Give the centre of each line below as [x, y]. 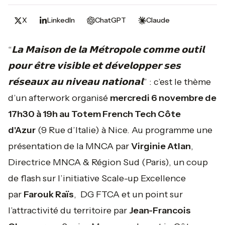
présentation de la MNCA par [70, 146]
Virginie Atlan [161, 146]
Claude [158, 20]
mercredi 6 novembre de [163, 98]
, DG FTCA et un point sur [128, 194]
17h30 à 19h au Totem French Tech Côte [94, 114]
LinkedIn [61, 20]
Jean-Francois [160, 210]
